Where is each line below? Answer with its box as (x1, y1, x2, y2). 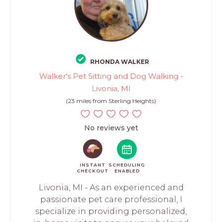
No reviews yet (84, 123, 138, 132)
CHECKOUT (77, 167, 109, 173)
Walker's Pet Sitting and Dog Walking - (39, 71, 183, 81)
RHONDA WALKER (90, 57, 149, 65)
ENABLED (114, 167, 140, 173)
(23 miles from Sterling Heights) (66, 97, 156, 105)
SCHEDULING (109, 162, 145, 167)
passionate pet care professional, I (40, 194, 182, 204)
